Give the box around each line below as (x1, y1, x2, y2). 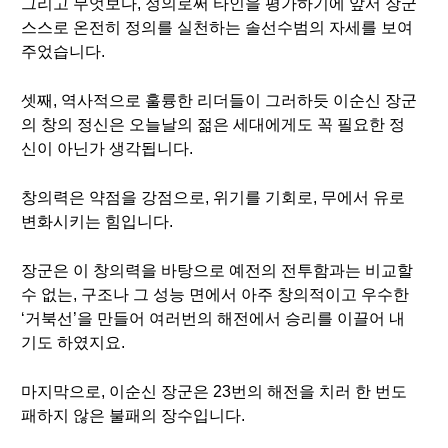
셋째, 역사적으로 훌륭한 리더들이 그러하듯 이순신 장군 (21, 92, 417, 109)
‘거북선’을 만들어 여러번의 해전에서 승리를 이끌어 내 (21, 310, 405, 327)
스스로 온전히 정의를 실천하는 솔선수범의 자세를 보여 (21, 19, 413, 36)
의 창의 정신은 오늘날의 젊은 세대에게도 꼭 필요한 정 (21, 116, 405, 133)
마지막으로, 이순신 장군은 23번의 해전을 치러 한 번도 (21, 383, 407, 400)
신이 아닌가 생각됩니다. (21, 140, 193, 157)
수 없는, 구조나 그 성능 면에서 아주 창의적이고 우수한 (21, 286, 409, 303)
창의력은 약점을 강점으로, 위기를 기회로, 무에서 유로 (21, 189, 405, 206)
